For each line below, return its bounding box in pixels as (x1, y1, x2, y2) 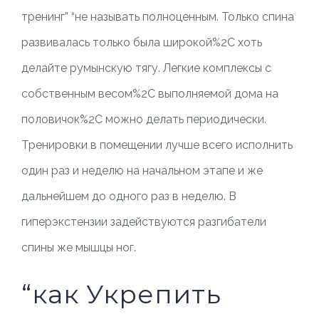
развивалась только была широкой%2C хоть (21, 36, 262, 49)
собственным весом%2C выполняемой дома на (21, 87, 278, 100)
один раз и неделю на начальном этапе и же (21, 164, 263, 177)
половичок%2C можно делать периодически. (21, 113, 266, 126)
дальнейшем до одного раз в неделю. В (21, 189, 236, 203)
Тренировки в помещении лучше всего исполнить (21, 138, 293, 152)
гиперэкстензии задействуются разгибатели (21, 215, 266, 229)
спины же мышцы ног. (21, 241, 136, 254)
